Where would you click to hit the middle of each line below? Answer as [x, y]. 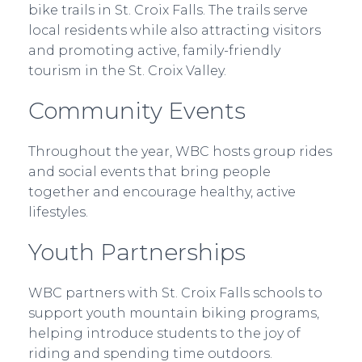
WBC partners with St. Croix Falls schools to [175, 293]
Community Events [137, 111]
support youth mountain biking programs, [174, 313]
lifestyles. [58, 212]
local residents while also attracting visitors [175, 30]
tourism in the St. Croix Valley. [127, 71]
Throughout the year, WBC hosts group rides [180, 152]
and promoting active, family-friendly [154, 51]
